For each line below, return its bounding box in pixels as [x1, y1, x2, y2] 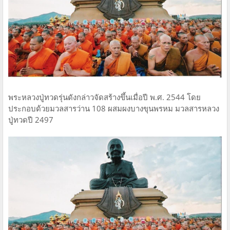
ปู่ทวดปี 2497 [8, 114, 55, 125]
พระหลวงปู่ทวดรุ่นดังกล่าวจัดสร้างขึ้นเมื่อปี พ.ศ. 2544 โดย [8, 92, 201, 103]
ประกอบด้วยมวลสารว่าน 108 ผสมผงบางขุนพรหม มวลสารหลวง [8, 103, 219, 114]
